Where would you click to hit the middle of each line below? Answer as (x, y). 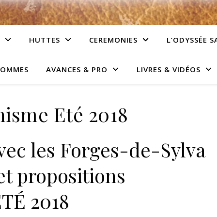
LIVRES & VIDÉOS (168, 69)
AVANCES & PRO (77, 69)
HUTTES (45, 40)
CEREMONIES (113, 40)
